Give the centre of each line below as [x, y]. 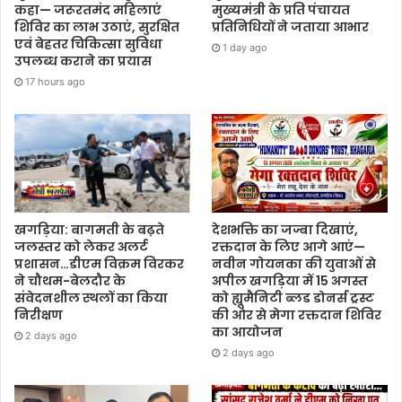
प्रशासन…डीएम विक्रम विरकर [99, 264]
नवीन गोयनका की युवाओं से [294, 264]
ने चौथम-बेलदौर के [70, 281]
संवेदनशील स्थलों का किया [91, 298]
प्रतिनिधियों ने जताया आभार [291, 26]
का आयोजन [248, 332]
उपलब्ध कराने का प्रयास [83, 61]
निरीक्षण [39, 315]
